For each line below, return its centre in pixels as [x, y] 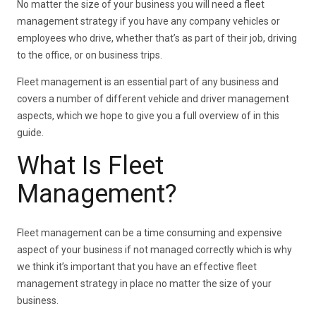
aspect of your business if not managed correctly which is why [155, 249]
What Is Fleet [91, 166]
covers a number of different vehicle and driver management [153, 99]
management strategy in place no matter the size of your [145, 283]
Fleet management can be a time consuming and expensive [150, 232]
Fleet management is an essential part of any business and [148, 82]
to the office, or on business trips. [90, 55]
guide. [31, 133]
